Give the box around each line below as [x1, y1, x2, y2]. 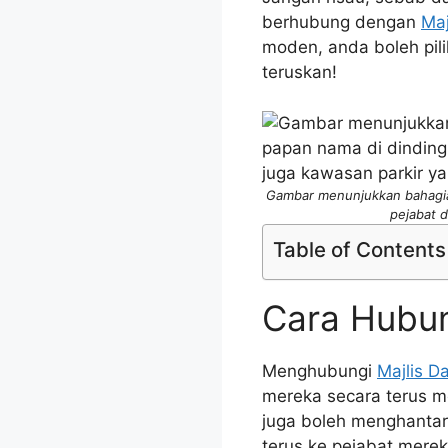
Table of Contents [273, 236, 446, 262]
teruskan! [262, 62, 337, 83]
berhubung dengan [262, 12, 421, 33]
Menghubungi [262, 360, 377, 381]
